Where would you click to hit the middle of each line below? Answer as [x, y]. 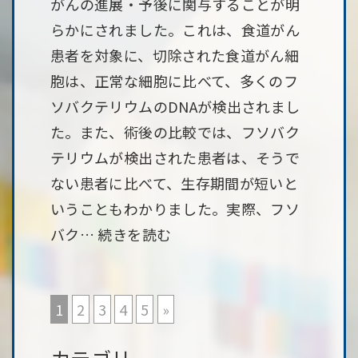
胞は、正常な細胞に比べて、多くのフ [175, 81]
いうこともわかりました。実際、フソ [175, 209]
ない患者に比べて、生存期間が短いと [175, 183]
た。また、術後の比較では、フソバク [175, 132]
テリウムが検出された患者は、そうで [175, 157]
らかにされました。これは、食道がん [175, 30]
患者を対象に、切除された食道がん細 [175, 55]
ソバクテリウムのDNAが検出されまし [175, 106]
